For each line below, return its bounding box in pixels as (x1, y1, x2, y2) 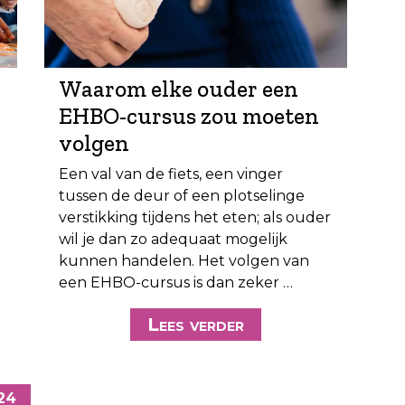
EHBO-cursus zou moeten (59, 102, 319, 130)
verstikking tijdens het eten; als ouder (59, 209, 331, 227)
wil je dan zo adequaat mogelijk (59, 231, 287, 249)
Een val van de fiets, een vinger (59, 165, 283, 184)
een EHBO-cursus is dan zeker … (59, 274, 293, 292)
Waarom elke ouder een (59, 75, 298, 103)
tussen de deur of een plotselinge (59, 187, 305, 205)
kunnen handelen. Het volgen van (59, 252, 309, 270)
